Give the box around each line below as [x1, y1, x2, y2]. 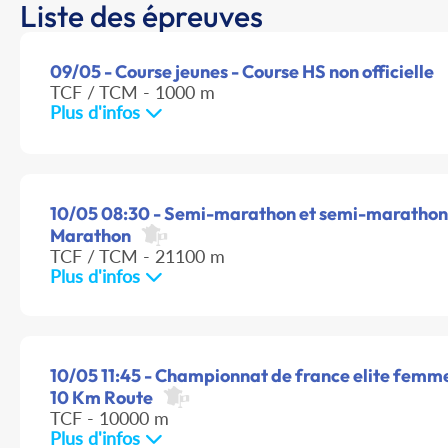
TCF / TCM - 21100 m [50, 245, 225, 268]
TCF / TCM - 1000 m [50, 81, 215, 104]
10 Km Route [50, 386, 153, 410]
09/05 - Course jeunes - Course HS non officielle [50, 60, 434, 84]
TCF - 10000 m [50, 407, 169, 430]
